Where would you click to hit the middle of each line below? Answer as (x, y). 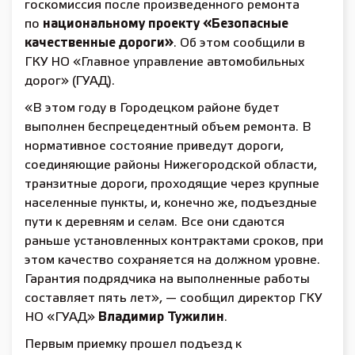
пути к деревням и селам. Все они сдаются (155, 222)
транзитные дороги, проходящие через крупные (172, 184)
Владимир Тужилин (161, 317)
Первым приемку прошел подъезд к (133, 344)
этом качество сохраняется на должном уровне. (172, 260)
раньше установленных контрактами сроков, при (174, 241)
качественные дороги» (99, 43)
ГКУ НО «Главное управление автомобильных (164, 62)
